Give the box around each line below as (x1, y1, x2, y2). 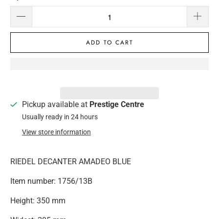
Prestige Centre (89, 100, 144, 109)
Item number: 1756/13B (10, 176, 93, 186)
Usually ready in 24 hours (22, 113, 98, 121)
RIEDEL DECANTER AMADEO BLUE (10, 157, 131, 167)
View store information (22, 128, 91, 136)
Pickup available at (22, 100, 89, 109)
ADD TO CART (86, 38, 133, 47)
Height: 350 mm (10, 196, 66, 206)
